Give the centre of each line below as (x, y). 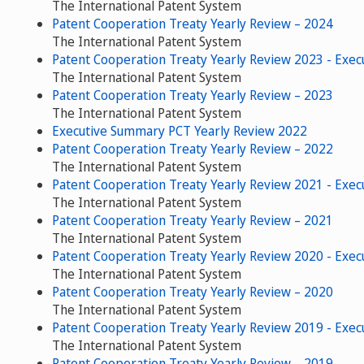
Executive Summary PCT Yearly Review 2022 (180, 130)
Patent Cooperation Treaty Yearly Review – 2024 (193, 23)
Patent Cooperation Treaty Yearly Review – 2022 (193, 148)
